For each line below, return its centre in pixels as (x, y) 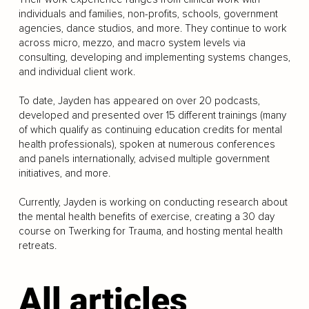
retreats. (37, 246)
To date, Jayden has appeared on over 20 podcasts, (139, 101)
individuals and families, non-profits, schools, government (148, 14)
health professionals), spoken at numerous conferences (147, 144)
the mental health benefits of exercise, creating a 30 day (146, 217)
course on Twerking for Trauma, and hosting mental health (150, 231)
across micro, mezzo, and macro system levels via (132, 43)
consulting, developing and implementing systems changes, (154, 57)
